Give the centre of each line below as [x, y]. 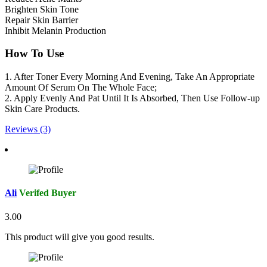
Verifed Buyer [48, 193]
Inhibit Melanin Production [55, 30]
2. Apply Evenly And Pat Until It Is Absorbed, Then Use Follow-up [132, 98]
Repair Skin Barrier [41, 20]
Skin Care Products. [42, 108]
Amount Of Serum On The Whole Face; [81, 87]
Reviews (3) [28, 129]
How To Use [34, 54]
